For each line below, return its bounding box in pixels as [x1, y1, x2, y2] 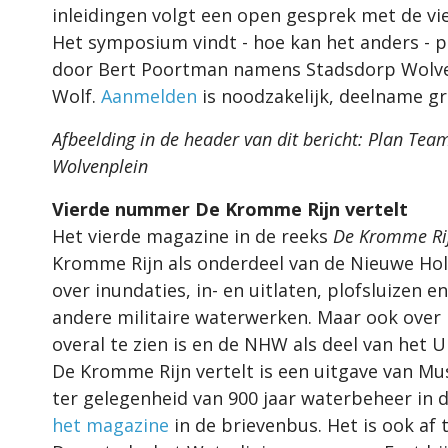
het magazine [52, 412, 169, 437]
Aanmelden [101, 83, 197, 108]
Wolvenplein [52, 153, 148, 178]
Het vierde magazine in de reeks [52, 223, 328, 248]
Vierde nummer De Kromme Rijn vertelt [52, 196, 408, 221]
